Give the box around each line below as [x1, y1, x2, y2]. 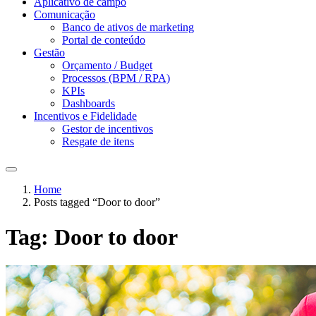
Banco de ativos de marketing [62, 21, 194, 34]
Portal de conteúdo [62, 34, 145, 47]
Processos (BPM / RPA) [62, 72, 170, 85]
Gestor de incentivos [62, 123, 153, 135]
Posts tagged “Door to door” [34, 196, 160, 209]
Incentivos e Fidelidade [34, 110, 137, 123]
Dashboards [62, 97, 115, 110]
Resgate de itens [62, 135, 134, 148]
